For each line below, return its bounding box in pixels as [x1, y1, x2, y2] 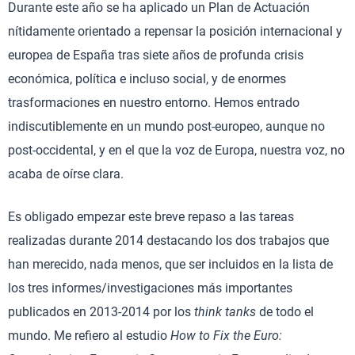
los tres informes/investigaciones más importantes [8, 281, 292, 296]
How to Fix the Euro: [170, 328, 282, 343]
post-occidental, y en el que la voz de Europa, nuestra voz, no [8, 143, 345, 158]
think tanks [194, 304, 259, 319]
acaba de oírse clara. [8, 166, 124, 181]
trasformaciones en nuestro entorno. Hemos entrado [8, 95, 300, 110]
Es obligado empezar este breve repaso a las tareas [8, 209, 294, 224]
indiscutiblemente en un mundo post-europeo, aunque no [8, 119, 325, 134]
